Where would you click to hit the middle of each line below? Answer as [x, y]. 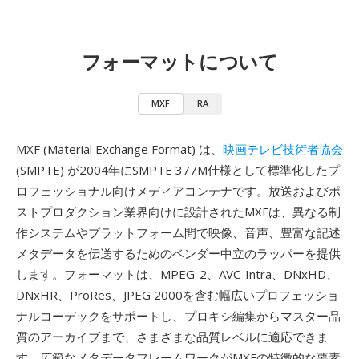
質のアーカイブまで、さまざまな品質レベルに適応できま [172, 337]
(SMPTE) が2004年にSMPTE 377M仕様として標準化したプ [178, 170]
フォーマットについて [179, 61]
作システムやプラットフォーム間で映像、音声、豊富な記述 [178, 232]
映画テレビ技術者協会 [283, 149]
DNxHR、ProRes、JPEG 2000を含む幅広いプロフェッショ [177, 295]
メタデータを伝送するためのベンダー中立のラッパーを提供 [178, 253]
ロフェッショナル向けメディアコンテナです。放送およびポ [178, 191]
